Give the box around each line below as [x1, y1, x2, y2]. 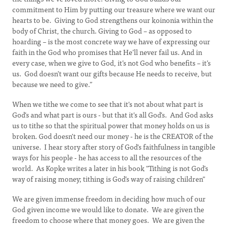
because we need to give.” [12, 78, 94, 90]
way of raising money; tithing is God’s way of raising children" [12, 173, 205, 184]
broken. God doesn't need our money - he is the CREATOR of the [12, 130, 213, 141]
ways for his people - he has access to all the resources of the [12, 152, 202, 163]
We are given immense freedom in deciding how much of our [12, 193, 206, 204]
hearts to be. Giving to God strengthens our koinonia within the [12, 14, 213, 25]
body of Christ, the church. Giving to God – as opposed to [12, 25, 192, 36]
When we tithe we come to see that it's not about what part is [12, 98, 203, 109]
